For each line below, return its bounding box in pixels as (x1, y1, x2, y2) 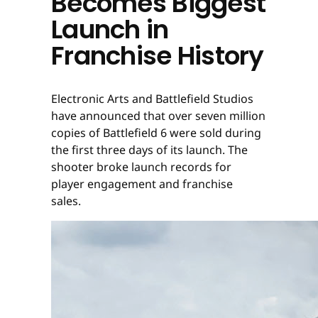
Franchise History (51, 37, 264, 74)
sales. (51, 192, 84, 209)
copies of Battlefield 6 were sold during (51, 124, 261, 141)
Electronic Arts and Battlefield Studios (51, 90, 253, 106)
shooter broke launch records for (51, 158, 231, 175)
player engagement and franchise (51, 175, 233, 192)
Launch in (51, 11, 169, 48)
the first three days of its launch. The (51, 141, 248, 158)
